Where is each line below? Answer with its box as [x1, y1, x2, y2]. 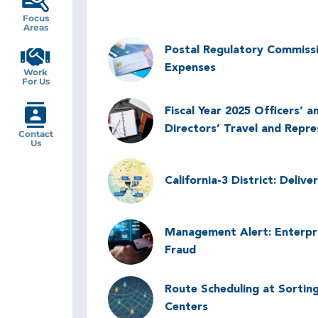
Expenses [164, 62, 216, 75]
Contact [18, 128, 53, 139]
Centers [164, 302, 208, 314]
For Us [21, 76, 50, 87]
